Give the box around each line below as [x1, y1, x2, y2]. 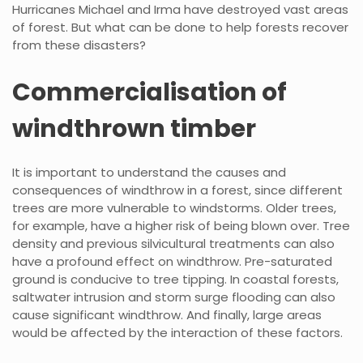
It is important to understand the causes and [12, 163, 286, 181]
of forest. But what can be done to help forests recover [12, 18, 348, 36]
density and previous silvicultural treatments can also [12, 234, 335, 252]
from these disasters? [12, 36, 146, 53]
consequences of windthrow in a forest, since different [12, 181, 343, 199]
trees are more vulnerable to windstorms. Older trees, [12, 199, 336, 216]
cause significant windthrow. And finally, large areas [12, 305, 322, 323]
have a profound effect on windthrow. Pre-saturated [12, 252, 332, 270]
